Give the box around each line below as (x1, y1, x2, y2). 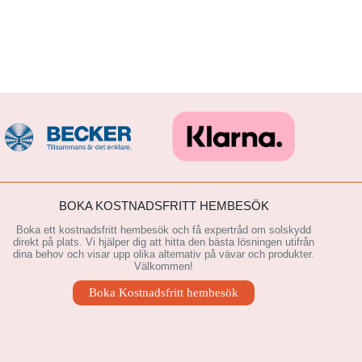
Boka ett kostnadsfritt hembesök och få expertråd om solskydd (16, 224, 312, 237)
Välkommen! (134, 260, 194, 273)
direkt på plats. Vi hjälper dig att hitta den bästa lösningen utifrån (13, 236, 315, 249)
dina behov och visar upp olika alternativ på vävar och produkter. (13, 248, 315, 261)
